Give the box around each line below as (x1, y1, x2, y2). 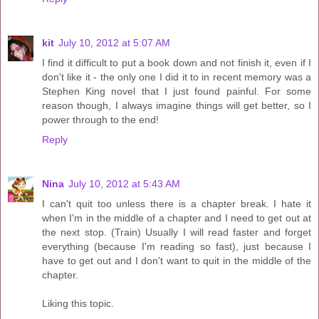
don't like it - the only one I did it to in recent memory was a (42, 71, 311, 83)
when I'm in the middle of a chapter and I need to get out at (42, 212, 311, 224)
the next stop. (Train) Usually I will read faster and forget (42, 226, 311, 239)
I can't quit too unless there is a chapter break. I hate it (42, 198, 311, 210)
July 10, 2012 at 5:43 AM (68, 178, 180, 190)
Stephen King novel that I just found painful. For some (42, 85, 311, 98)
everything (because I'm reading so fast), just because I (42, 241, 311, 253)
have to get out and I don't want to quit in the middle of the (42, 255, 311, 267)
